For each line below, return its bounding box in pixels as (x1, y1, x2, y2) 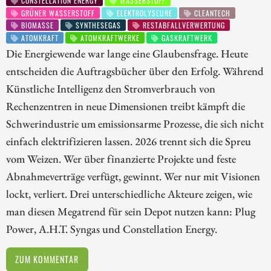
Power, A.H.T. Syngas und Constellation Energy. (6, 221, 217, 236)
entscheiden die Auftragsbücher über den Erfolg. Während (6, 63, 264, 78)
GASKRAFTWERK (159, 33, 213, 44)
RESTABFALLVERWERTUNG (140, 20, 226, 31)
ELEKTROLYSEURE (114, 7, 173, 18)
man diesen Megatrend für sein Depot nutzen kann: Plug (6, 203, 255, 218)
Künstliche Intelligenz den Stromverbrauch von (6, 80, 215, 96)
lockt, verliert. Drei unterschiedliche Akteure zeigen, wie (6, 186, 252, 201)
